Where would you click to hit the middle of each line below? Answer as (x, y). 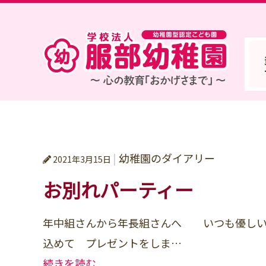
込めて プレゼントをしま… (112, 243)
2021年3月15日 (83, 159)
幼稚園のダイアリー (166, 158)
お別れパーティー (128, 189)
